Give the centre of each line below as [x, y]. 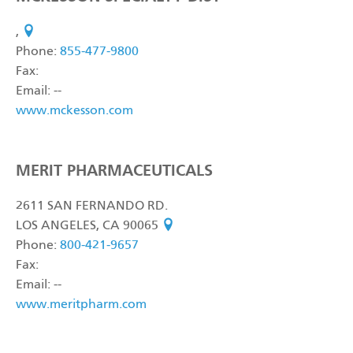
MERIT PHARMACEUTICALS [114, 170]
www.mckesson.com [74, 111]
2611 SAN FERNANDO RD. [92, 206]
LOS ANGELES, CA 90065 [89, 226]
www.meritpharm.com [81, 305]
